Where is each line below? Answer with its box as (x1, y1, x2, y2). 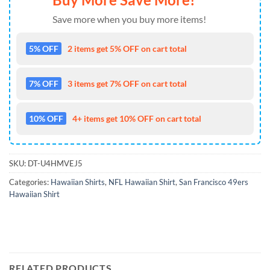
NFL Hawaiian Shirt (108, 177, 175, 187)
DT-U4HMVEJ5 (28, 158, 83, 168)
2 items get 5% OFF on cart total (67, 43, 187, 54)
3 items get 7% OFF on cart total (67, 78, 187, 89)
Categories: (9, 177, 51, 187)
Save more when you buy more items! (52, 13, 206, 25)
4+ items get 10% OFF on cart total (72, 113, 201, 124)
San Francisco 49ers (179, 177, 248, 187)
